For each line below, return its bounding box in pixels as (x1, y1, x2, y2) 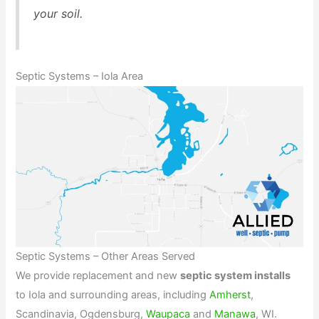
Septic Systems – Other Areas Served (16, 250, 196, 263)
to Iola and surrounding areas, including (16, 288, 210, 302)
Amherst (209, 288, 251, 302)
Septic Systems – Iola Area (16, 69, 144, 83)
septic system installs (180, 269, 291, 283)
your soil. (33, 6, 83, 21)
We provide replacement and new (16, 269, 181, 283)
